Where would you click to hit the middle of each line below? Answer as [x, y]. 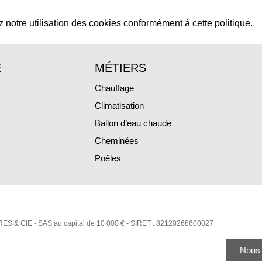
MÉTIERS [120, 68]
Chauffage [114, 88]
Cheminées [117, 141]
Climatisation [119, 106]
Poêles [108, 158]
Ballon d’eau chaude [133, 123]
